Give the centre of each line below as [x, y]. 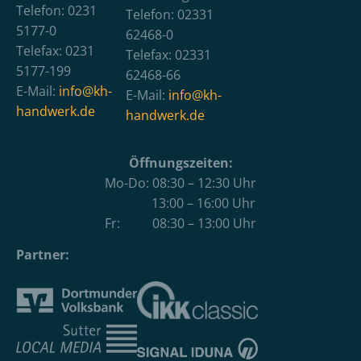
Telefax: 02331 [168, 54]
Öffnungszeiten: [180, 162]
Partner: [43, 255]
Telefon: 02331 [170, 14]
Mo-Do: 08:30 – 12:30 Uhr [180, 183]
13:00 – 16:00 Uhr [180, 203]
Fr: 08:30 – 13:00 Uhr [180, 223]
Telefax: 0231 [55, 50]
